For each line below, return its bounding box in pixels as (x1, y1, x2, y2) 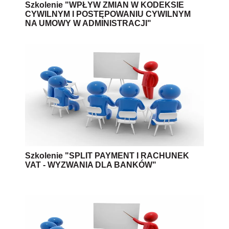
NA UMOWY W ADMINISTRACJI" (25, 18, 151, 28)
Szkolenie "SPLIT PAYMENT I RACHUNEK (25, 151, 189, 160)
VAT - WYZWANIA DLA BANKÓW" (25, 160, 156, 169)
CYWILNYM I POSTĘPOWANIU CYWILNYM (25, 9, 191, 18)
